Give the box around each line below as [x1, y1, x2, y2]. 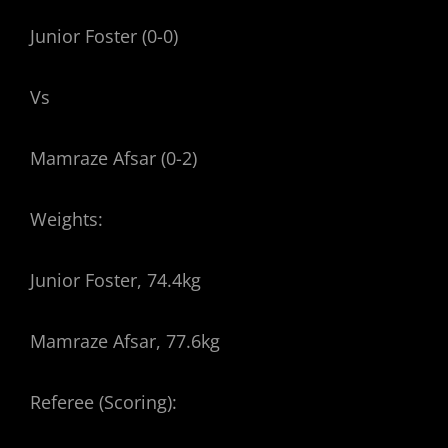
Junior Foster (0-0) [30, 24, 178, 49]
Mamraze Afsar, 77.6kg [30, 329, 220, 354]
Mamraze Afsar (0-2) [30, 146, 197, 171]
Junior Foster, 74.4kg [30, 268, 201, 293]
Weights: [30, 207, 103, 232]
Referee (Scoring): [30, 390, 177, 415]
